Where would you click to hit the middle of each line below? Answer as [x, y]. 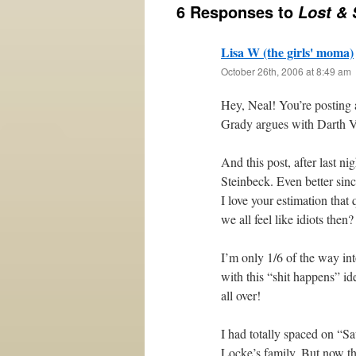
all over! [241, 295]
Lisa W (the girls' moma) [287, 52]
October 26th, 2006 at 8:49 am [286, 71]
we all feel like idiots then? [287, 219]
